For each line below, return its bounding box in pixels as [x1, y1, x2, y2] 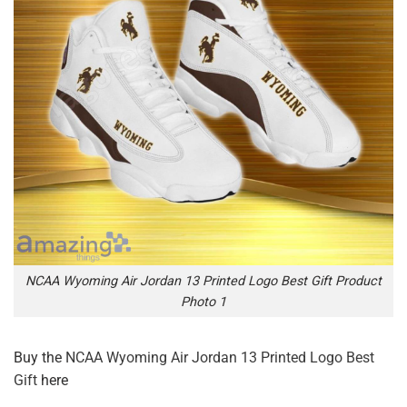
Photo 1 [181, 293, 226, 310]
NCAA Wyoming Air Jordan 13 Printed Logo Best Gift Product [25, 273, 382, 289]
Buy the [14, 349, 65, 367]
